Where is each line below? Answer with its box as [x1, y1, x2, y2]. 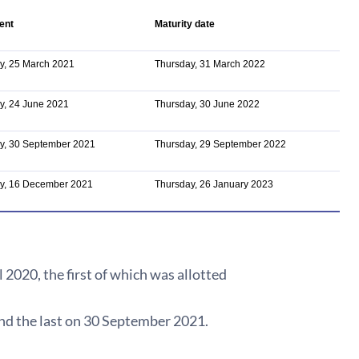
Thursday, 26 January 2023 [155, 179, 273, 190]
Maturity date [155, 18, 215, 30]
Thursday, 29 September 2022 [155, 139, 286, 150]
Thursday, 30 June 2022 [155, 99, 260, 110]
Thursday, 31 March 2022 [155, 58, 265, 70]
